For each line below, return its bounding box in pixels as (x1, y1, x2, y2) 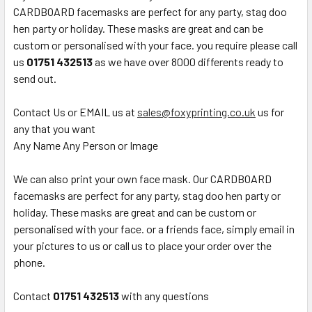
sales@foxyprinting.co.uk (137, 104, 256, 118)
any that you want (13, 121, 95, 135)
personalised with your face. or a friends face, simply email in (13, 221, 295, 235)
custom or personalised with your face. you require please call (13, 38, 297, 52)
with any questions (119, 288, 209, 302)
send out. (13, 71, 56, 85)
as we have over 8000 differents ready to (95, 54, 283, 68)
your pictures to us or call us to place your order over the (13, 238, 272, 252)
